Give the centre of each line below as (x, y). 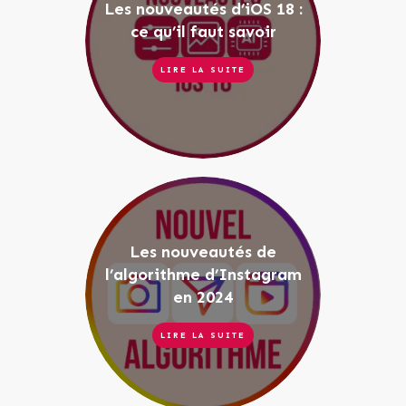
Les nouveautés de (203, 251)
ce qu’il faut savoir (203, 32)
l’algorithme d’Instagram (203, 274)
